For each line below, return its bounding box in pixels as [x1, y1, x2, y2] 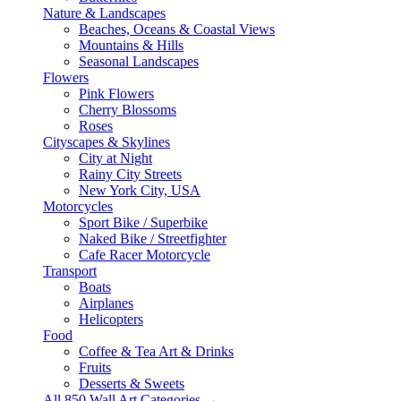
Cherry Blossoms [79, 102, 176, 117]
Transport [43, 263, 97, 278]
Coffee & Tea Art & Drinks [79, 344, 234, 359]
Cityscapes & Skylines [43, 134, 170, 149]
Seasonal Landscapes [79, 54, 199, 69]
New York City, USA [79, 183, 200, 198]
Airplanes [79, 295, 133, 311]
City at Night [79, 150, 152, 166]
